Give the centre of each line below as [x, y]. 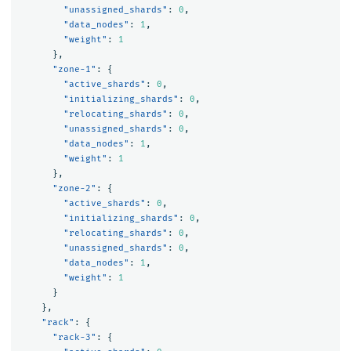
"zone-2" [74, 188]
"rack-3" [74, 337]
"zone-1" [74, 69]
